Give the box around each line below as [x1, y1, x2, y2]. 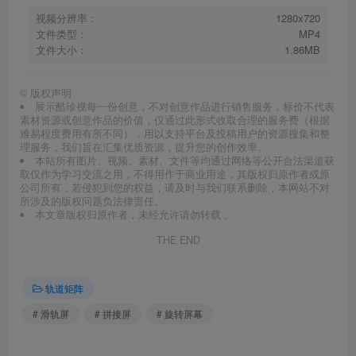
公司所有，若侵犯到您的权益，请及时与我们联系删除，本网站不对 [20, 180, 330, 195]
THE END [156, 233, 200, 248]
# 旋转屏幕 [157, 307, 203, 321]
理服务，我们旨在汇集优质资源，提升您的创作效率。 [20, 140, 268, 155]
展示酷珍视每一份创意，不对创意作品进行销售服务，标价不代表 [34, 99, 335, 114]
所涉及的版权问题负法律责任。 [20, 194, 164, 209]
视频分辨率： [36, 10, 98, 26]
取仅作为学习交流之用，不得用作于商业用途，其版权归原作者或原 [20, 167, 330, 182]
